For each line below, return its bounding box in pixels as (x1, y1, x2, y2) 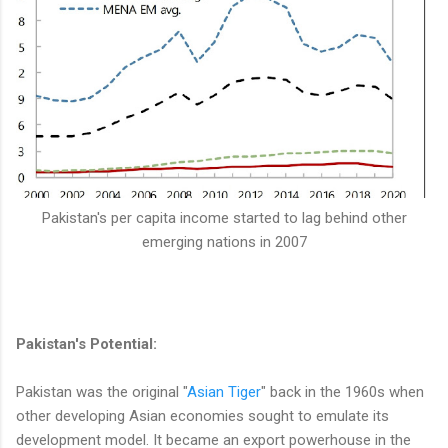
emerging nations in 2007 (141, 232, 307, 251)
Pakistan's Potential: (16, 334, 157, 353)
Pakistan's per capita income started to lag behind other (41, 208, 407, 227)
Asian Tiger (187, 382, 261, 401)
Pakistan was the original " (16, 382, 187, 401)
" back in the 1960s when (261, 382, 428, 401)
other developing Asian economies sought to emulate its (16, 406, 389, 425)
